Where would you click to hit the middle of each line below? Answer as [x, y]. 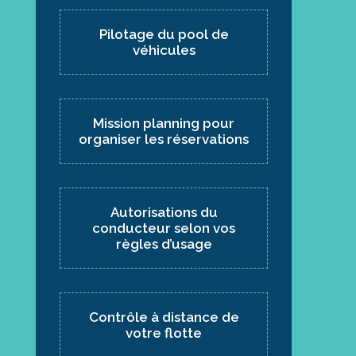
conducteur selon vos [164, 228]
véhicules [164, 50]
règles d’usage [164, 244]
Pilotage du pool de [164, 35]
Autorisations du [164, 213]
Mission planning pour [164, 124]
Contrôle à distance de [164, 317]
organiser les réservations [164, 139]
